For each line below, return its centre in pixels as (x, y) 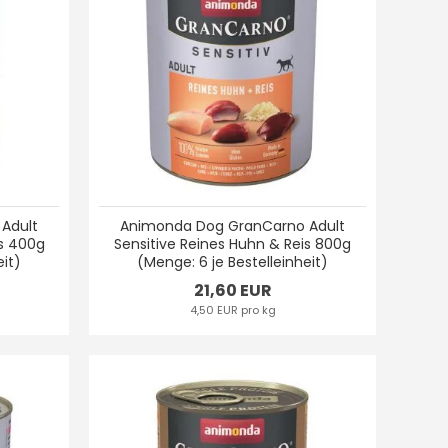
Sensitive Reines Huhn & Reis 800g (233, 243)
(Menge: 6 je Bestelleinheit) (233, 261)
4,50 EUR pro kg (232, 309)
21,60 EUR (232, 290)
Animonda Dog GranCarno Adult (233, 225)
